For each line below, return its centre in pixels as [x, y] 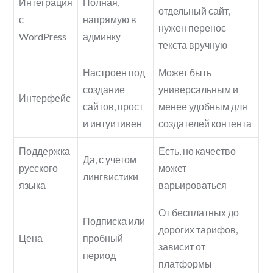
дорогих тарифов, [198, 230]
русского [39, 168]
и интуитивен [113, 124]
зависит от [182, 247]
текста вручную [193, 45]
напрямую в [110, 19]
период [100, 255]
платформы [186, 264]
